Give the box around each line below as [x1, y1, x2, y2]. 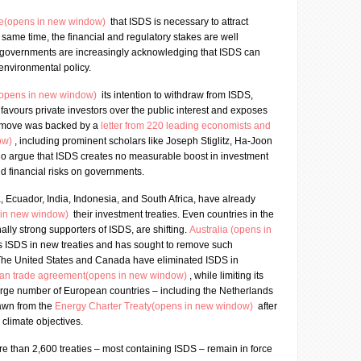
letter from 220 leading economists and [101, 120, 271, 131]
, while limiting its [189, 270, 263, 281]
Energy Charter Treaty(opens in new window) [55, 301, 255, 312]
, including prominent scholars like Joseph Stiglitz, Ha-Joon [15, 135, 272, 147]
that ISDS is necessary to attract [108, 16, 248, 27]
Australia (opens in [189, 224, 272, 235]
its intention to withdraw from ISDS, [99, 89, 253, 101]
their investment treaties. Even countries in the [71, 209, 274, 220]
